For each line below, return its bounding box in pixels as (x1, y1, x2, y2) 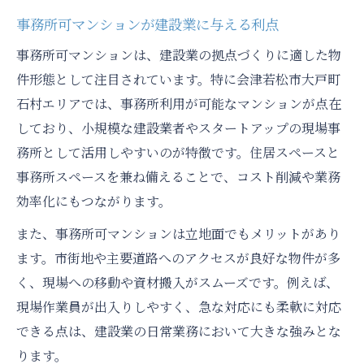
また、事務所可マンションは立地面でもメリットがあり (16, 224, 340, 244)
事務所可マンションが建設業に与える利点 (16, 14, 279, 35)
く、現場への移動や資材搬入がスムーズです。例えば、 (16, 273, 339, 292)
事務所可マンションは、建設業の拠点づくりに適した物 (16, 45, 341, 65)
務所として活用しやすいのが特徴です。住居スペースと (16, 143, 340, 162)
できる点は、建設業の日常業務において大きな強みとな (16, 322, 341, 341)
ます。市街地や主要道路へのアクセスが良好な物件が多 (16, 249, 340, 268)
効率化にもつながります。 (16, 192, 171, 211)
